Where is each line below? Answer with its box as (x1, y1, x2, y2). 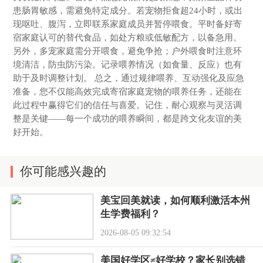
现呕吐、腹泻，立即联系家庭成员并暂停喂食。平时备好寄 (13, 18, 242, 29)
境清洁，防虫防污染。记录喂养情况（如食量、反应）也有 (13, 59, 242, 69)
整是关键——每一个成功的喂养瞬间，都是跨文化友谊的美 (13, 113, 242, 123)
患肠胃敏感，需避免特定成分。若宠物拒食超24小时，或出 (13, 5, 243, 15)
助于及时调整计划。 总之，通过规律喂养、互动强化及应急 (13, 72, 245, 83)
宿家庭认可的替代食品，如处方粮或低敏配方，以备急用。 (13, 32, 242, 42)
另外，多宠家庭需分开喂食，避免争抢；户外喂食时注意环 (13, 45, 242, 56)
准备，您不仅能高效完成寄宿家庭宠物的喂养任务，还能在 (13, 86, 242, 96)
